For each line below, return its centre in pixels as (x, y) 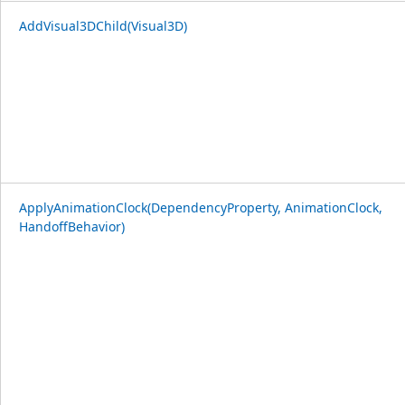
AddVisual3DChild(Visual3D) (103, 25)
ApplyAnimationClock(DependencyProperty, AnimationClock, (201, 207)
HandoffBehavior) (72, 226)
